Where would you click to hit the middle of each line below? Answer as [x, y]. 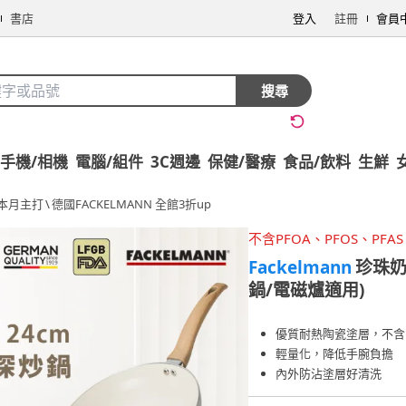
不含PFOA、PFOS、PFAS [326, 238]
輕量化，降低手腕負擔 [334, 354]
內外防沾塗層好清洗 [329, 374]
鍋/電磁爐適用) [306, 290]
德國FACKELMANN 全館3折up [131, 204]
